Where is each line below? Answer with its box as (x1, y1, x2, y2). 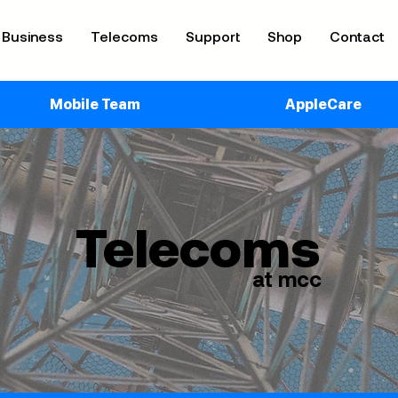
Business (2, 28, 63, 44)
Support (186, 28, 240, 44)
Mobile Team (50, 96, 140, 113)
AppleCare (284, 96, 362, 113)
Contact (330, 28, 385, 44)
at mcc (252, 266, 322, 291)
